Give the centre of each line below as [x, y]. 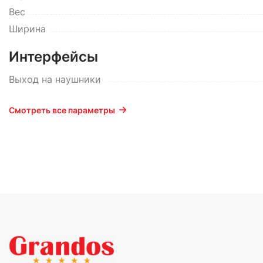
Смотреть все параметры [62, 110]
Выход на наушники [55, 79]
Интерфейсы [53, 57]
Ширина [27, 29]
